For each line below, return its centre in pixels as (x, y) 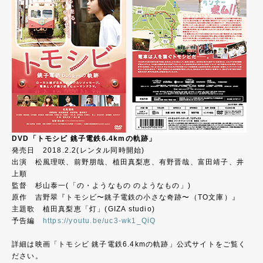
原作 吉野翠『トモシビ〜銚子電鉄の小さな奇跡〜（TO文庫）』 (126, 197)
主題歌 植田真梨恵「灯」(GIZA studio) (83, 209)
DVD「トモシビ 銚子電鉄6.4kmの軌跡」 (84, 139)
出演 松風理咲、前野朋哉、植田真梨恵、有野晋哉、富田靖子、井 (128, 162)
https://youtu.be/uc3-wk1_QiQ (99, 221)
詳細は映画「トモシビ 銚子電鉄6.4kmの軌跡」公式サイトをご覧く (129, 244)
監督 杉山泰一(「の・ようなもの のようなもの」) (101, 186)
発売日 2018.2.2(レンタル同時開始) (78, 150)
